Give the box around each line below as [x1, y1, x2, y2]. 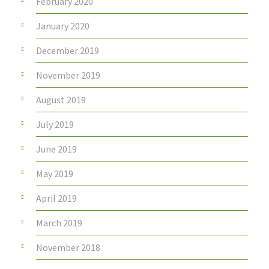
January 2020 [36, 20, 89, 32]
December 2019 [36, 44, 99, 57]
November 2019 [36, 69, 100, 82]
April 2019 [36, 192, 77, 205]
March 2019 [36, 217, 82, 229]
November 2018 [36, 241, 100, 254]
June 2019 [36, 143, 77, 156]
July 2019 [36, 118, 74, 131]
